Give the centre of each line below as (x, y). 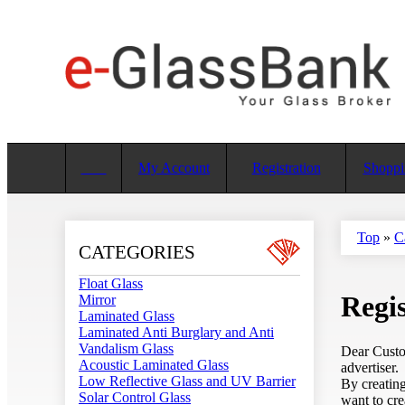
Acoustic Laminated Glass (154, 365)
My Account (174, 168)
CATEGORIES (137, 252)
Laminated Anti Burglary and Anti (176, 332)
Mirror (97, 300)
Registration (286, 168)
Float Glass (111, 283)
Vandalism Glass (126, 348)
